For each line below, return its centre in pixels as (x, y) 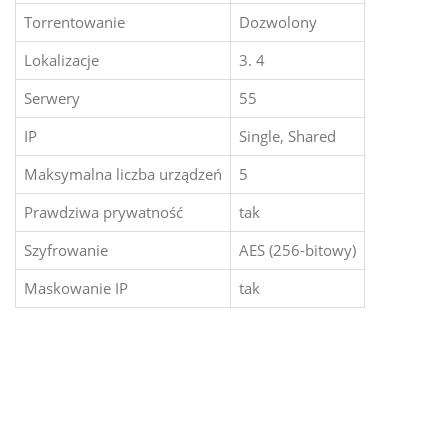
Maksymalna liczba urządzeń (123, 174)
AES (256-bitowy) (297, 250)
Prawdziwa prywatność (103, 212)
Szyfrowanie (66, 250)
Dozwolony (278, 22)
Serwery (52, 98)
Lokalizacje (61, 60)
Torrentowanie (74, 22)
